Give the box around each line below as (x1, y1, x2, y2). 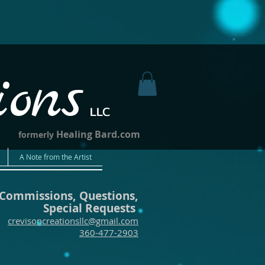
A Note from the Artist (19, 152, 92, 161)
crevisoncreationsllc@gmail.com (8, 215, 138, 227)
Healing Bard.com (56, 128, 140, 141)
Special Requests (43, 201, 138, 216)
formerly (18, 129, 56, 140)
